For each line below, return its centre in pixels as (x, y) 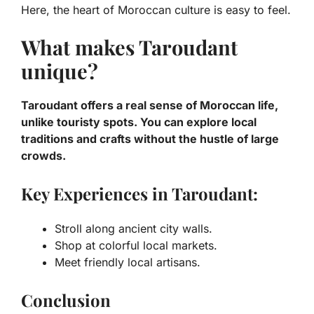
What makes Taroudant (129, 47)
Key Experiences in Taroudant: (139, 193)
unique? (60, 70)
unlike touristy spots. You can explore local (139, 122)
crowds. (43, 155)
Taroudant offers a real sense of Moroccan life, (150, 105)
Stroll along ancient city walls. (134, 228)
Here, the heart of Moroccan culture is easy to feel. (156, 9)
